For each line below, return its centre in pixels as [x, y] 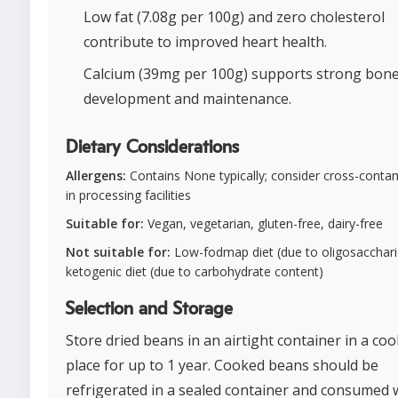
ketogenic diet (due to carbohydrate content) [195, 271]
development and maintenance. [187, 98]
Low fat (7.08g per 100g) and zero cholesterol [234, 16]
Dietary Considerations [152, 147]
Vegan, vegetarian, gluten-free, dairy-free [263, 223]
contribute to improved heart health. [205, 41]
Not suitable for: [118, 251]
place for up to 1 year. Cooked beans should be [222, 365]
